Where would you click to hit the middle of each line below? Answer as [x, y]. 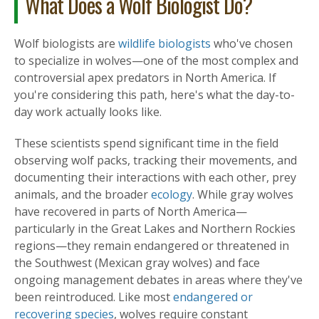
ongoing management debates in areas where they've [158, 280]
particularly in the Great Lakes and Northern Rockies [155, 229]
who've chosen [252, 44]
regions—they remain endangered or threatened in [152, 246]
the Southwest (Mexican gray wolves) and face [137, 263]
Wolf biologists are [66, 44]
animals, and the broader [83, 195]
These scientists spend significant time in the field [146, 143]
